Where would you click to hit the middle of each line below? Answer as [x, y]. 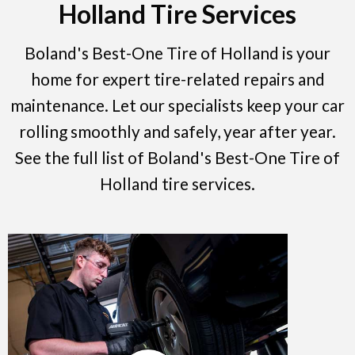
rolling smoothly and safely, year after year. [177, 132]
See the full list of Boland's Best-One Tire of [177, 158]
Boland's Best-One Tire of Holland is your [177, 53]
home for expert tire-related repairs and [177, 79]
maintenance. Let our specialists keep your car [177, 105]
